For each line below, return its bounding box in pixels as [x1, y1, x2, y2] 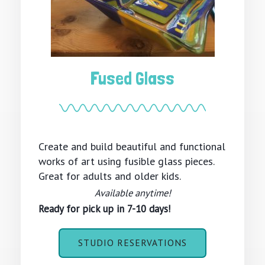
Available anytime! [94, 186, 171, 199]
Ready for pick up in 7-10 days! [38, 202, 170, 215]
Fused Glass [91, 68, 174, 89]
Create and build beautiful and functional [38, 139, 225, 153]
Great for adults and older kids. [38, 169, 181, 183]
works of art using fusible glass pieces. [38, 154, 214, 168]
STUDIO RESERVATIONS [78, 237, 187, 249]
